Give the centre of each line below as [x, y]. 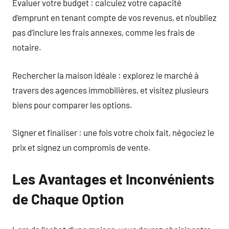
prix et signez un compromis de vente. [82, 147]
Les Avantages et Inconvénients [113, 179]
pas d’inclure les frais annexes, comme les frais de [104, 32]
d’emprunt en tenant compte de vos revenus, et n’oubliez [114, 17]
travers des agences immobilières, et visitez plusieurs [110, 90]
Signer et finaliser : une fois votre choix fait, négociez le [113, 132]
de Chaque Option [68, 199]
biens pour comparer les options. [72, 105]
